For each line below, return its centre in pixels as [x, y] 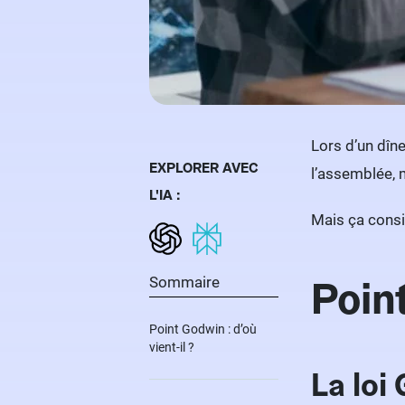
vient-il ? [172, 347]
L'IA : [165, 195]
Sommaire [184, 282]
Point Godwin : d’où [203, 329]
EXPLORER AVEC [204, 168]
